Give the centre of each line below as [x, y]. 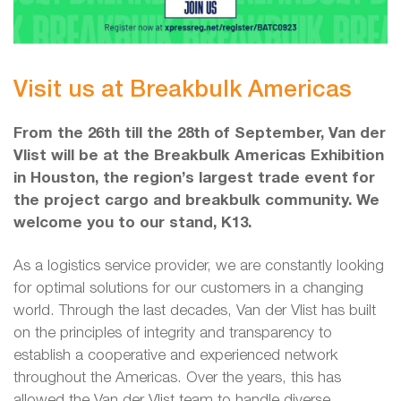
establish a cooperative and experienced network [175, 355]
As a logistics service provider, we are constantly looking [199, 266]
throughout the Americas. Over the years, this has [177, 378]
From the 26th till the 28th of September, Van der [200, 134]
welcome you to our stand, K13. [132, 224]
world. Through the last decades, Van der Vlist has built [195, 311]
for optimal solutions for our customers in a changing [188, 288]
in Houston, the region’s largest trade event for [194, 179]
